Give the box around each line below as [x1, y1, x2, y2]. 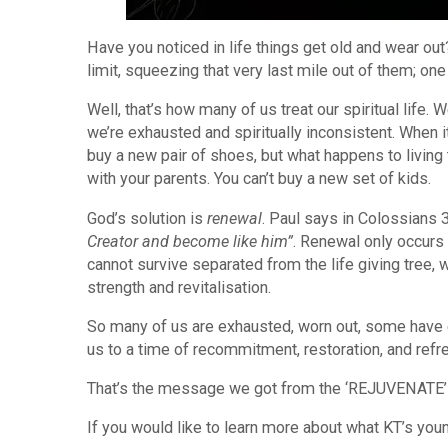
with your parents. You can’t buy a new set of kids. [87, 169, 432, 189]
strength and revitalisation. [87, 277, 272, 297]
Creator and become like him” [87, 231, 294, 251]
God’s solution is [87, 208, 208, 228]
